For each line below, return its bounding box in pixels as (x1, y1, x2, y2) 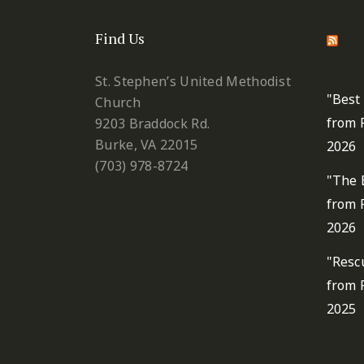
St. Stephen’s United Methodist (95, 72, 292, 91)
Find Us (95, 28, 145, 49)
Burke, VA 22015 (95, 136, 198, 154)
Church (95, 93, 141, 112)
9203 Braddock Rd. (95, 115, 210, 133)
